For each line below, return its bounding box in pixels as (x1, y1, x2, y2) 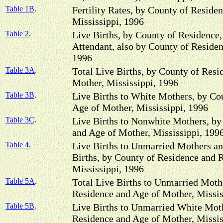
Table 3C (5, 115, 34, 124)
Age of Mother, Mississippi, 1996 (72, 102, 208, 113)
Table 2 (5, 29, 29, 38)
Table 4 (5, 140, 29, 149)
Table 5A (5, 177, 35, 185)
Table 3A (5, 66, 35, 74)
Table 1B (5, 4, 34, 13)
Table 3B (5, 91, 34, 99)
